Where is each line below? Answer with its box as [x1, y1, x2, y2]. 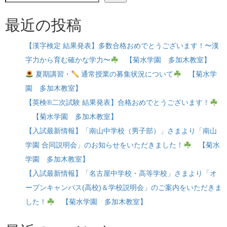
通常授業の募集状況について [79, 70, 173, 79]
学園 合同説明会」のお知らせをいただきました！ [25, 141, 183, 149]
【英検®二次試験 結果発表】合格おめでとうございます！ [25, 98, 210, 107]
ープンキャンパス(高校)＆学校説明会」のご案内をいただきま [25, 183, 222, 192]
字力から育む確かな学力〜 [25, 56, 110, 64]
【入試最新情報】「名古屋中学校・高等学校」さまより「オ [25, 169, 217, 178]
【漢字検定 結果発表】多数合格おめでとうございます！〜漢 [25, 42, 219, 50]
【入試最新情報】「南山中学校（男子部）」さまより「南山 [25, 127, 217, 135]
